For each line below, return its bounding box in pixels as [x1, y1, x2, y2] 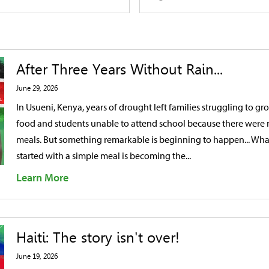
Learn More [16, 171, 68, 184]
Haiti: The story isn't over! [16, 229, 180, 246]
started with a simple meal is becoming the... [16, 150, 191, 162]
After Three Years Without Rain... [16, 61, 223, 78]
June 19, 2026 [16, 252, 58, 261]
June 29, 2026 [16, 84, 58, 92]
